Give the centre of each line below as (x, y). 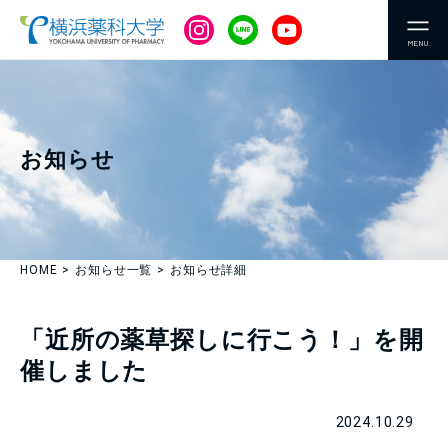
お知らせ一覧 (114, 270)
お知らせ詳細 (209, 270)
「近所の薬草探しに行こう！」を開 (222, 340)
